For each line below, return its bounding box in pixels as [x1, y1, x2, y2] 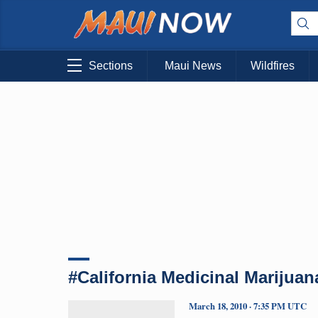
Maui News [165, 60, 221, 72]
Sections [89, 60, 133, 72]
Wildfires [251, 60, 295, 72]
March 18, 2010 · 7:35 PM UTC [189, 299, 307, 312]
